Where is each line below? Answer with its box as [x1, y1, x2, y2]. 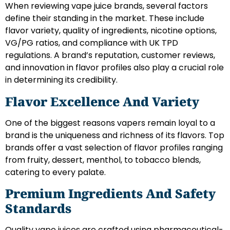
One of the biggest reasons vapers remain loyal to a [5, 117, 215, 129]
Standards [5, 200, 71, 217]
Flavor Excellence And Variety [5, 92, 199, 110]
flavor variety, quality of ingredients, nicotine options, [5, 25, 217, 37]
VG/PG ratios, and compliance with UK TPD [5, 37, 178, 49]
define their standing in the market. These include [5, 12, 204, 25]
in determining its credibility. [5, 74, 118, 86]
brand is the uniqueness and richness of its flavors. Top [5, 129, 224, 141]
